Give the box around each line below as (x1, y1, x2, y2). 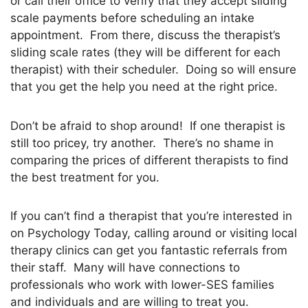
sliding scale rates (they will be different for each (10, 45, 280, 60)
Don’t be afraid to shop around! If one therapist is (10, 118, 285, 133)
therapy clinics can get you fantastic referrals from (10, 243, 287, 258)
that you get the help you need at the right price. (10, 80, 278, 94)
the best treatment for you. (10, 170, 159, 184)
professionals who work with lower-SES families (10, 278, 274, 292)
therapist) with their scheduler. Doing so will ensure (10, 63, 296, 77)
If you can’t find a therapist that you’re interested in (10, 209, 292, 223)
